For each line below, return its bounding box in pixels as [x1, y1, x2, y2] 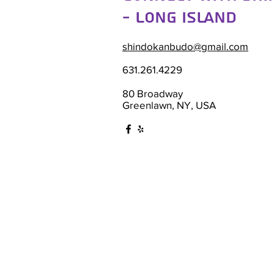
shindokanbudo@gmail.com [122, 40, 248, 53]
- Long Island [122, 7, 237, 29]
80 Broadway [122, 87, 183, 100]
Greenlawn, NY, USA [122, 99, 216, 111]
